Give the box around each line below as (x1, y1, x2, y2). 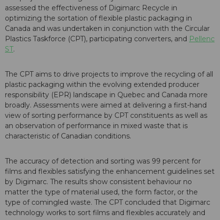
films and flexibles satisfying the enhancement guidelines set (5, 167, 215, 176)
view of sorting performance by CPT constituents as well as (5, 111, 207, 120)
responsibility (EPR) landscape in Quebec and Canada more (5, 90, 208, 100)
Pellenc (189, 34, 215, 44)
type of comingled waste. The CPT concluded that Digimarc (5, 198, 210, 207)
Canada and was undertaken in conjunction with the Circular (5, 24, 210, 33)
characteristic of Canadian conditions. (5, 132, 131, 141)
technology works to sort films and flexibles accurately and (5, 208, 205, 218)
